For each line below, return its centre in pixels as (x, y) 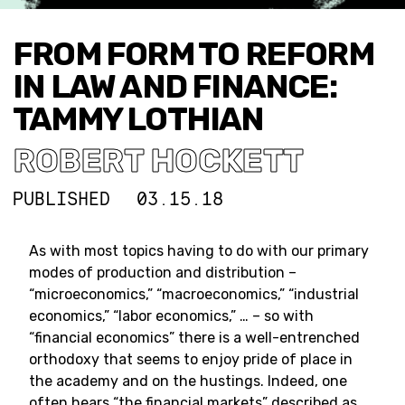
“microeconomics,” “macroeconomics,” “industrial (194, 294)
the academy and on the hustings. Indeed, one (188, 381)
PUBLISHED (61, 199)
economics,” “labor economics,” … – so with (171, 316)
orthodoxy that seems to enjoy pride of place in (191, 359)
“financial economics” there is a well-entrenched (194, 338)
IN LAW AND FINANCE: (174, 86)
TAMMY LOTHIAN (138, 119)
